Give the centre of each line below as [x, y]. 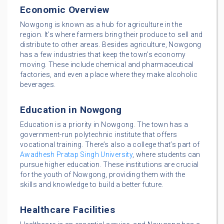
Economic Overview [65, 9]
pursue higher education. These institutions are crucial [109, 164]
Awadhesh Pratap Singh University [76, 154]
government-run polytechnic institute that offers [99, 134]
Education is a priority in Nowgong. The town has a [104, 124]
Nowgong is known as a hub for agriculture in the [101, 24]
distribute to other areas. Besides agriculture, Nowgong [111, 44]
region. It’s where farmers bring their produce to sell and [111, 34]
